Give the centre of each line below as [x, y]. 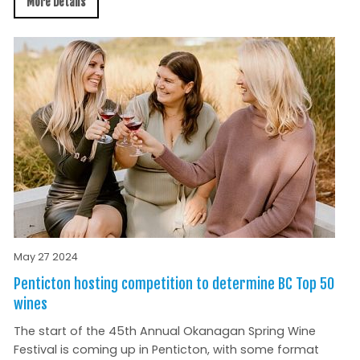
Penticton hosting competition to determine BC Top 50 [174, 283]
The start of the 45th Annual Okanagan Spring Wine [164, 331]
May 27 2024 [45, 256]
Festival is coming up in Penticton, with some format [166, 349]
